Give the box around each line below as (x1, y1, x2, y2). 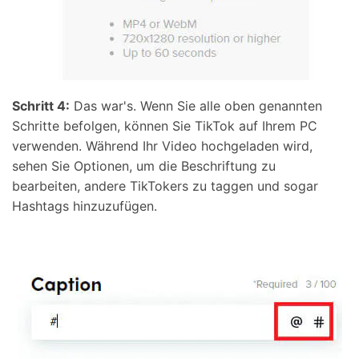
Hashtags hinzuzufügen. (12, 198, 157, 215)
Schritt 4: (12, 98, 70, 115)
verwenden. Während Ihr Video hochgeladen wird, (12, 138, 313, 155)
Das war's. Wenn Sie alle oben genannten (70, 98, 322, 115)
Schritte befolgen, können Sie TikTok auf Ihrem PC (12, 118, 317, 135)
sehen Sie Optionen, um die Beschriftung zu (12, 158, 276, 175)
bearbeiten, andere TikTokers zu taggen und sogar (12, 178, 318, 195)
